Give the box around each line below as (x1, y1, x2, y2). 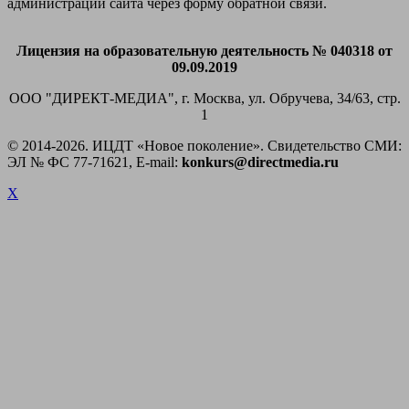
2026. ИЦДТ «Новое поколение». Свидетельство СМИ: (56, 137, 402, 153)
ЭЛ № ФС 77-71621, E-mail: (7, 153, 182, 170)
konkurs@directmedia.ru (182, 153, 339, 170)
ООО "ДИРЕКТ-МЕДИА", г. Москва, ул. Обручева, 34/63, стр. (8, 89, 401, 106)
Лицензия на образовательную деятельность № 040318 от (16, 42, 393, 58)
